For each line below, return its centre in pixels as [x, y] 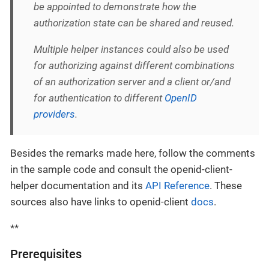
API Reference [177, 186]
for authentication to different [99, 98]
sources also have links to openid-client [101, 202]
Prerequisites [46, 255]
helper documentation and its [78, 186]
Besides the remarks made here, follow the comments [133, 153]
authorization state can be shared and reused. [134, 23]
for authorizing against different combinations [134, 65]
